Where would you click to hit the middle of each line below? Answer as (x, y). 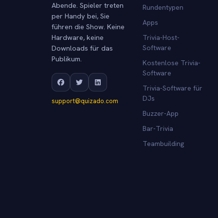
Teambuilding (163, 143)
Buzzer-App (160, 113)
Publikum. (67, 58)
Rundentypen (163, 7)
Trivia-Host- (161, 37)
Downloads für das (82, 48)
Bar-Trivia (158, 128)
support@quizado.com (85, 101)
